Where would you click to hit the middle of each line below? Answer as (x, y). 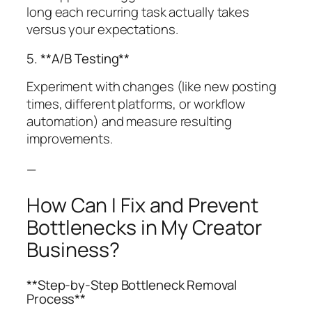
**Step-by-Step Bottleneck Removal (132, 284)
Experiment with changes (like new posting (151, 87)
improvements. (70, 139)
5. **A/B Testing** (78, 58)
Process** (56, 298)
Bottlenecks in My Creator (144, 228)
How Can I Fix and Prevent (142, 205)
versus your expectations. (102, 30)
